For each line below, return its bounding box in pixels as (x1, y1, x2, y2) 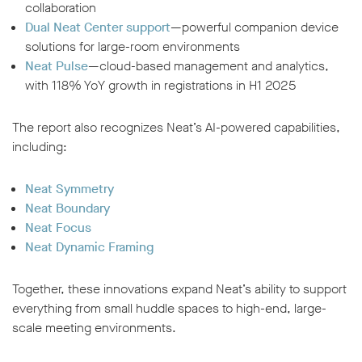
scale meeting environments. (12, 319, 176, 337)
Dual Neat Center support (25, 19, 170, 36)
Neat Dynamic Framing (25, 238, 154, 256)
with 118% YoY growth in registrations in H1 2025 (25, 77, 296, 95)
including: (12, 138, 67, 156)
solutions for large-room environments (25, 38, 240, 56)
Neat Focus (25, 219, 91, 237)
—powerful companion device (170, 19, 339, 36)
